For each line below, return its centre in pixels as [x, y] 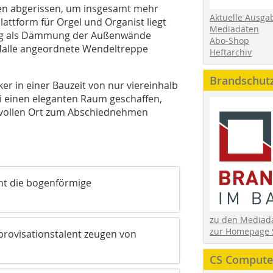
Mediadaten [234, 29]
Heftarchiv [231, 52]
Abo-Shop [229, 40]
